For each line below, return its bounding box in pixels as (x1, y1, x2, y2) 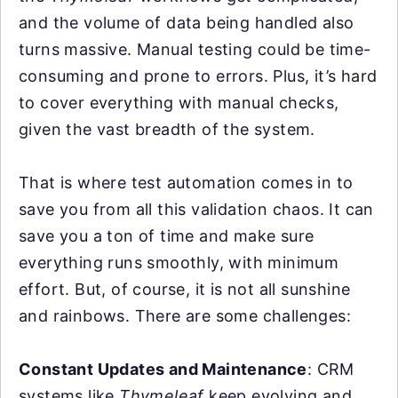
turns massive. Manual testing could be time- (19, 39, 371, 59)
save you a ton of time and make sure (19, 226, 314, 245)
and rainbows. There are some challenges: (19, 306, 351, 325)
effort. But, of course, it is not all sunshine (19, 279, 351, 298)
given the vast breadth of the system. (19, 119, 315, 139)
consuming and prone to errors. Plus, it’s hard (19, 66, 378, 85)
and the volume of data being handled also (19, 12, 354, 32)
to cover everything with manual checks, (19, 92, 339, 112)
